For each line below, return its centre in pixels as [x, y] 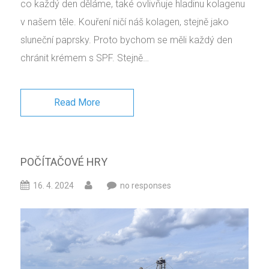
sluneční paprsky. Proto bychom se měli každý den [126, 40]
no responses [146, 185]
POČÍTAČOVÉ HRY [64, 162]
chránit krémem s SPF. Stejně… [85, 58]
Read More [77, 102]
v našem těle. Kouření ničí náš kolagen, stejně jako [125, 22]
